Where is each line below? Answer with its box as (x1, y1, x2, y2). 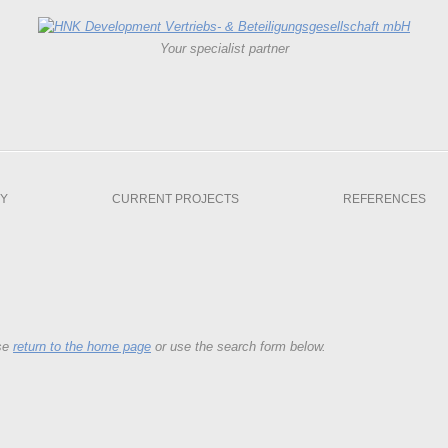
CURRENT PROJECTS (112, 192, 239, 206)
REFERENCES (343, 192, 426, 206)
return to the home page (13, 339, 151, 354)
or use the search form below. (151, 339, 326, 354)
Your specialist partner (159, 41, 289, 56)
